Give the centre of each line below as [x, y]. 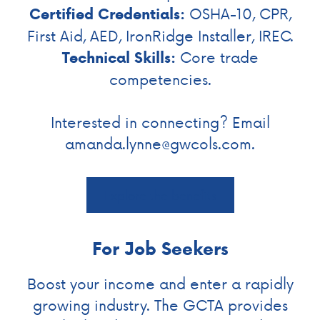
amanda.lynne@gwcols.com [158, 143]
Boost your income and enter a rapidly [160, 283]
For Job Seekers [160, 248]
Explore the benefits [160, 195]
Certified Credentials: [107, 14]
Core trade [217, 56]
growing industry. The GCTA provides [160, 304]
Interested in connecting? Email [160, 121]
